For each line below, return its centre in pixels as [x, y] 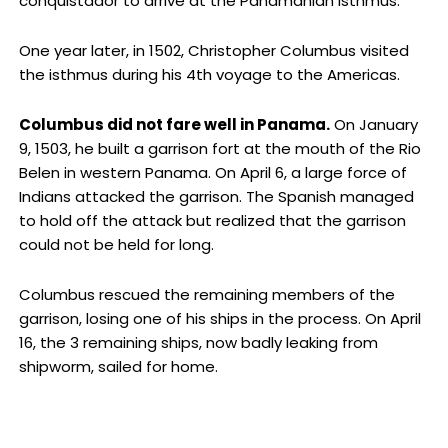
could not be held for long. [116, 245]
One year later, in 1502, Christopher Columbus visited [213, 50]
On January [373, 125]
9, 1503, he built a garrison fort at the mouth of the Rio [219, 149]
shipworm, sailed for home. [118, 367]
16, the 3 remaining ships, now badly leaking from [198, 343]
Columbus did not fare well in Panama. [174, 125]
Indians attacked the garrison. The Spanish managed [216, 197]
